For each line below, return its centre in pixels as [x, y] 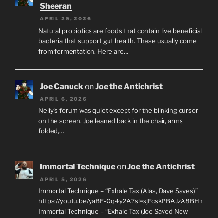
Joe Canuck [62, 86]
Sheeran [56, 6]
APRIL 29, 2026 [66, 19]
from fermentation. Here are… [83, 51]
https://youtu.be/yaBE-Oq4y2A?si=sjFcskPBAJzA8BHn [120, 201]
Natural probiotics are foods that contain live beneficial [120, 30]
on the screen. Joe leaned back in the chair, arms [110, 121]
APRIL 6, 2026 [64, 99]
